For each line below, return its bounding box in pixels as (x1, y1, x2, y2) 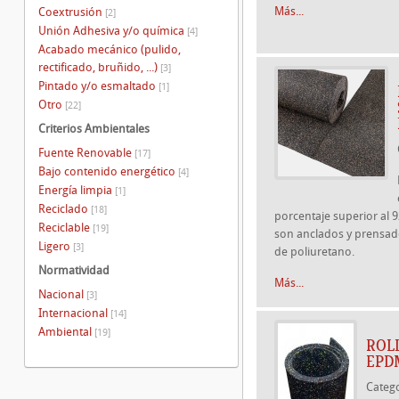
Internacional (38, 305, 110, 320)
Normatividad (38, 264, 110, 277)
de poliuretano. (274, 245, 354, 258)
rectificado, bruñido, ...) (38, 60, 160, 74)
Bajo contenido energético (38, 164, 178, 178)
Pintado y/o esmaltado (38, 78, 159, 93)
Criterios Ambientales (38, 122, 150, 135)
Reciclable (38, 220, 93, 234)
